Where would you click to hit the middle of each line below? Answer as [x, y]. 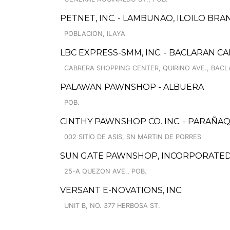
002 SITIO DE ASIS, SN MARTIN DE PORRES [133, 137]
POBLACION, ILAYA [95, 34]
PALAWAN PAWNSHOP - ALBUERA [132, 87]
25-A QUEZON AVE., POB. [106, 171]
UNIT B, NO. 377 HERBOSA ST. [112, 206]
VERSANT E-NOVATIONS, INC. [121, 190]
